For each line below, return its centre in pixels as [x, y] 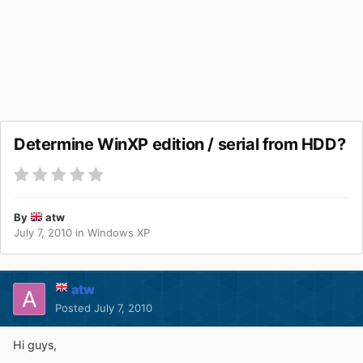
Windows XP [119, 233]
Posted [75, 308]
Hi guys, [35, 345]
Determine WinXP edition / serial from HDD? [180, 145]
